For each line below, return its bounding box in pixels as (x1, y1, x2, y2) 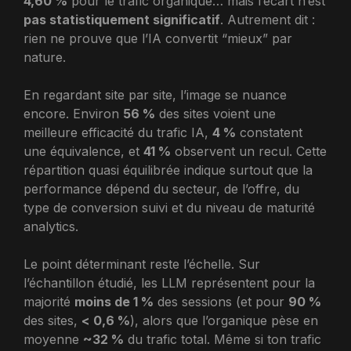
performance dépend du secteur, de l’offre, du (24, 181, 299, 197)
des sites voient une (155, 106, 276, 121)
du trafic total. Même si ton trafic (124, 331, 321, 347)
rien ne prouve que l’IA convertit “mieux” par (24, 31, 292, 46)
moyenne (24, 331, 83, 347)
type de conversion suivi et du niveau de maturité (24, 200, 315, 215)
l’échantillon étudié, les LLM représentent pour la (24, 275, 315, 291)
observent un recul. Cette (171, 143, 327, 159)
